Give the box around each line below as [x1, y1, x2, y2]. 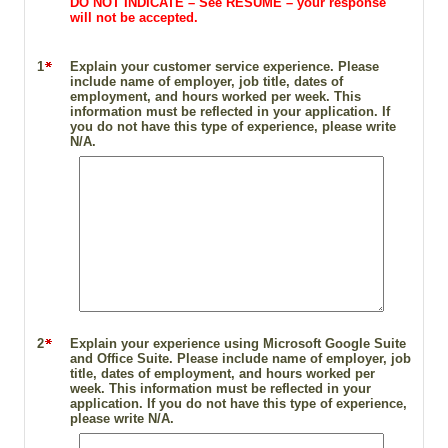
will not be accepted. [69, 9, 198, 25]
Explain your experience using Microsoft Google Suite [69, 336, 406, 352]
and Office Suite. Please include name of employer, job [69, 351, 411, 367]
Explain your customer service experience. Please [69, 59, 379, 75]
